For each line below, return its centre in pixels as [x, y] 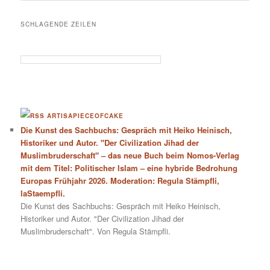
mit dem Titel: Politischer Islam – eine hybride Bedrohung [129, 168]
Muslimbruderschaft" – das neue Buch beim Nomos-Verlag [130, 155]
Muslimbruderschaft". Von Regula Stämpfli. [96, 231]
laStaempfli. [43, 193]
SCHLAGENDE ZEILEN [59, 24]
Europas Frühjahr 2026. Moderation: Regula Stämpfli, [120, 180]
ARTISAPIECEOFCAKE [86, 115]
